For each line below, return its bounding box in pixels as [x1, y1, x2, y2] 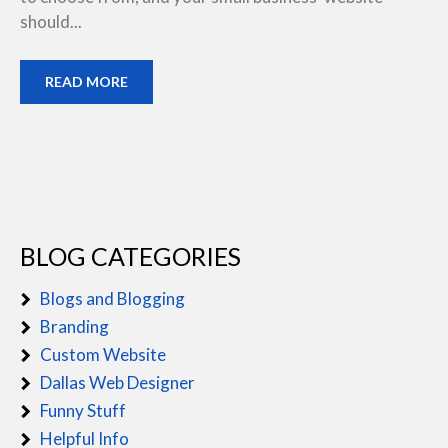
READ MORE [45, 72, 128, 90]
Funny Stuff [40, 399, 126, 421]
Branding [40, 315, 109, 337]
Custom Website [40, 343, 166, 365]
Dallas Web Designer [40, 371, 195, 393]
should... [20, 11, 82, 32]
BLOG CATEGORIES [20, 240, 241, 271]
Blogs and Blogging [40, 287, 185, 309]
